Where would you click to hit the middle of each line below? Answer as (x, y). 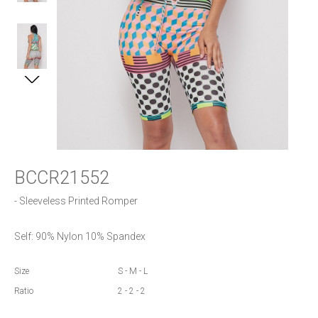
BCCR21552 (62, 177)
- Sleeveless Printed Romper (77, 201)
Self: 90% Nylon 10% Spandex (80, 236)
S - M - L (132, 271)
